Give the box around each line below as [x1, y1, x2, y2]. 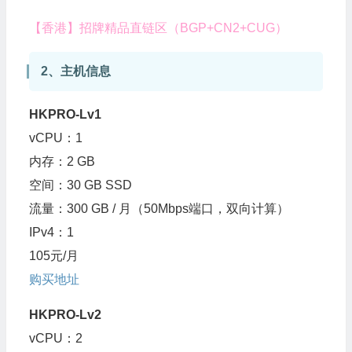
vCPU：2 [28, 332, 82, 346]
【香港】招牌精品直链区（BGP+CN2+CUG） [28, 21, 288, 35]
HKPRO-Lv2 [28, 308, 101, 322]
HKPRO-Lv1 [28, 108, 101, 122]
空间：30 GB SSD [28, 178, 132, 192]
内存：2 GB [28, 155, 95, 169]
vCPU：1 [28, 131, 82, 145]
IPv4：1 [28, 225, 74, 240]
